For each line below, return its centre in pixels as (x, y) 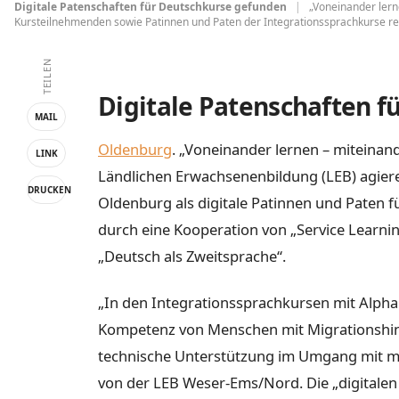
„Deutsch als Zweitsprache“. (192, 256)
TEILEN (46, 77)
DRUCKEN (49, 190)
